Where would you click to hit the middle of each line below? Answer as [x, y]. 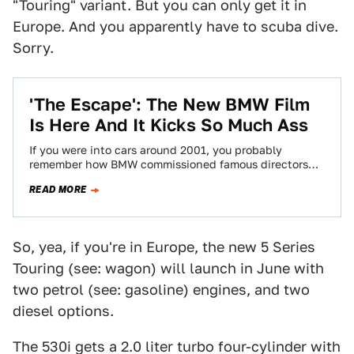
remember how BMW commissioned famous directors [169, 164]
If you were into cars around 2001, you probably [156, 150]
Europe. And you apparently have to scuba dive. [175, 26]
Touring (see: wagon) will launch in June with [168, 268]
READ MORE [58, 190]
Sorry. [33, 48]
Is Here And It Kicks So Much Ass [169, 125]
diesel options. [63, 311]
